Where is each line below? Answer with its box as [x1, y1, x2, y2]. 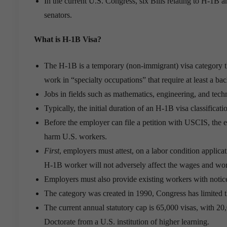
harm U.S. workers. [44, 132, 107, 141]
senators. [44, 10, 72, 19]
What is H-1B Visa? [34, 34, 101, 44]
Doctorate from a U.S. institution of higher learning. [44, 217, 209, 226]
